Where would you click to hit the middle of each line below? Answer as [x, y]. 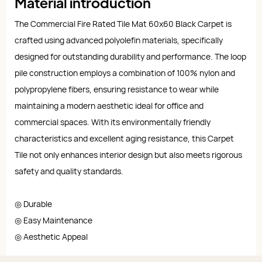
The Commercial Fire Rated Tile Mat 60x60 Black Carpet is [123, 24]
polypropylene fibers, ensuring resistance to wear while [117, 89]
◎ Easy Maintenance [54, 220]
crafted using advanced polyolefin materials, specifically [119, 40]
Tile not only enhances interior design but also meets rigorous [128, 155]
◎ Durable [34, 204]
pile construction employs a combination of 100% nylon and [125, 73]
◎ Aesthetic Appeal [51, 237]
